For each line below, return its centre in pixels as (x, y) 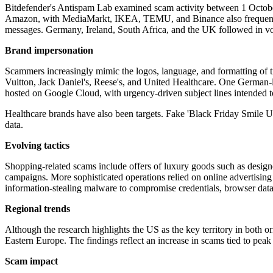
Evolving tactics (37, 146)
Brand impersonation (49, 51)
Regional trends (37, 209)
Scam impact (31, 261)
